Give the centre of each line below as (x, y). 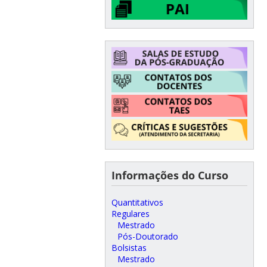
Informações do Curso (170, 176)
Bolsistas (129, 248)
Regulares (130, 214)
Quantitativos (137, 203)
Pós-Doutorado (148, 237)
